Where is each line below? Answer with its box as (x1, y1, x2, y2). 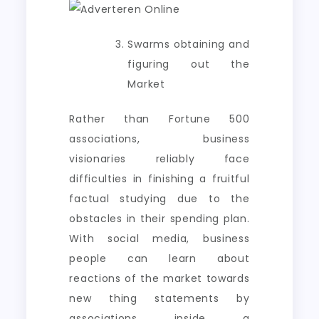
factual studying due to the (69, 192, 250, 206)
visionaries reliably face (69, 152, 250, 166)
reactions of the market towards (69, 271, 250, 286)
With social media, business (69, 231, 250, 246)
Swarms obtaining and (127, 37, 250, 51)
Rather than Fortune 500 (69, 112, 250, 126)
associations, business (69, 132, 250, 146)
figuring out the (127, 57, 250, 71)
